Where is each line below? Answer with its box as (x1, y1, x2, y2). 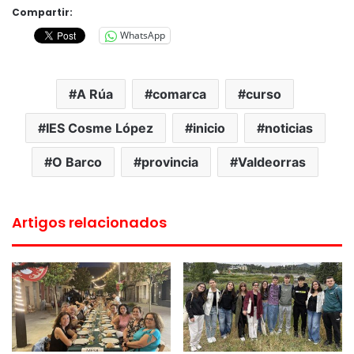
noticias (264, 119, 313, 136)
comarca (153, 85, 206, 102)
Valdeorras (238, 153, 306, 170)
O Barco (52, 153, 102, 170)
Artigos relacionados (12, 212, 167, 232)
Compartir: (12, 5, 73, 19)
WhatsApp (120, 28, 165, 42)
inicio (192, 119, 225, 136)
